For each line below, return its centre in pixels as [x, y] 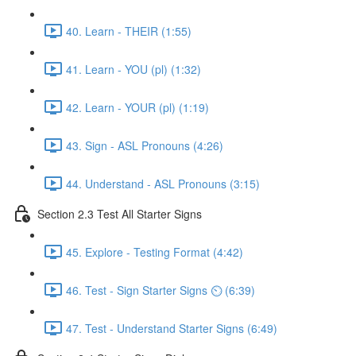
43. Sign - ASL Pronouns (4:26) [145, 145]
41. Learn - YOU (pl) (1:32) [133, 69]
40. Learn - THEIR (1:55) [129, 31]
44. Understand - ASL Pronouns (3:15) [163, 183]
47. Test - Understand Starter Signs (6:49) [172, 328]
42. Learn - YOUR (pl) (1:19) [137, 107]
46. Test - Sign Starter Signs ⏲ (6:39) [161, 290]
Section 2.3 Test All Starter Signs [120, 213]
